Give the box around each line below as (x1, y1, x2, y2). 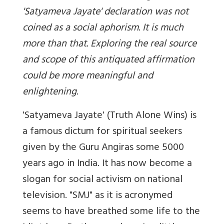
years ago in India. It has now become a (22, 155, 192, 174)
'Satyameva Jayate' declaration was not (22, 3, 188, 22)
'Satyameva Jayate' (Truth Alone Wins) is (22, 107, 196, 126)
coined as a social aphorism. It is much (22, 19, 183, 38)
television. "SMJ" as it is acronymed (22, 187, 172, 206)
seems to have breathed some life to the (22, 203, 200, 222)
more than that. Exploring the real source (22, 35, 196, 54)
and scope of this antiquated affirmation (22, 51, 194, 70)
